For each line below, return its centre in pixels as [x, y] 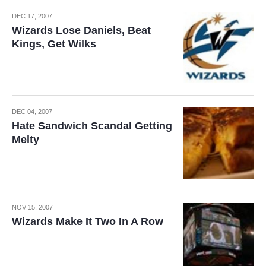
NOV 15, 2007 [32, 207]
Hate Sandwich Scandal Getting [92, 126]
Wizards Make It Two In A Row [88, 221]
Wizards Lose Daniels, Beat [81, 30]
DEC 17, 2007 [32, 16]
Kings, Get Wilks [54, 44]
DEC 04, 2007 [32, 112]
